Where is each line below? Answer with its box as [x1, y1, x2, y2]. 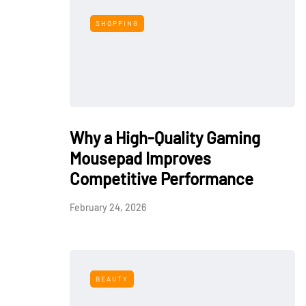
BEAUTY [96, 275, 128, 283]
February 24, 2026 [70, 201, 146, 213]
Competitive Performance [70, 169, 253, 189]
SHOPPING [96, 19, 139, 27]
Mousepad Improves [70, 148, 211, 168]
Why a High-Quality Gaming [70, 128, 260, 148]
